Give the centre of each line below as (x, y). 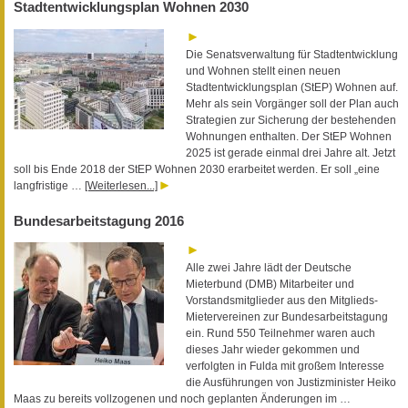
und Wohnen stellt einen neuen (263, 71)
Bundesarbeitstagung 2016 (99, 220)
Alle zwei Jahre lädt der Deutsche (269, 268)
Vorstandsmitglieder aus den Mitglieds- (282, 301)
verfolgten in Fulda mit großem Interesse (285, 367)
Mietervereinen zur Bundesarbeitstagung (287, 317)
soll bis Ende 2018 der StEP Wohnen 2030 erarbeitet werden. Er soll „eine (197, 169)
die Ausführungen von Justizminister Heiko (291, 383)
